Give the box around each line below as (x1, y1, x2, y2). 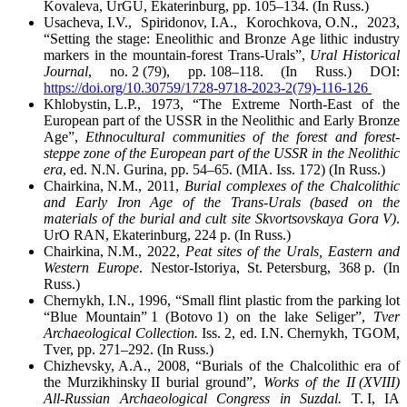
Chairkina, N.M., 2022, (44, 243, 185, 259)
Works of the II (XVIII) (263, 373, 401, 390)
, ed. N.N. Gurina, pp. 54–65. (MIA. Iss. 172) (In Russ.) (63, 161, 385, 177)
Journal (44, 63, 88, 79)
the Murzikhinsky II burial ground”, (44, 373, 263, 390)
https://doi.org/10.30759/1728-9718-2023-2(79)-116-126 (44, 79, 368, 95)
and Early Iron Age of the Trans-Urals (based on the (44, 194, 400, 210)
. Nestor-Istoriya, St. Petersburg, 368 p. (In (138, 259, 401, 275)
